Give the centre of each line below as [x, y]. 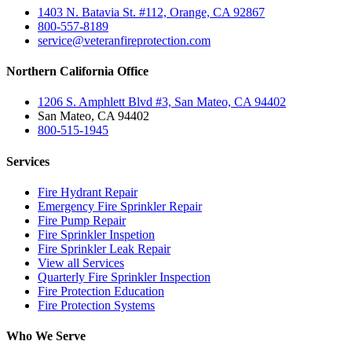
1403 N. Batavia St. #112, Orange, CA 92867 [151, 12]
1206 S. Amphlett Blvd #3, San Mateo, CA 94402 [162, 102]
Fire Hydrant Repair [88, 192]
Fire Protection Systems [96, 305]
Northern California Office [77, 71]
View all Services [81, 262]
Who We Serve [46, 336]
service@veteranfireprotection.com [124, 40]
